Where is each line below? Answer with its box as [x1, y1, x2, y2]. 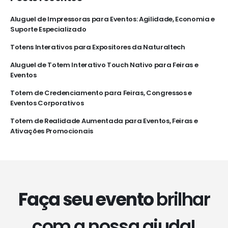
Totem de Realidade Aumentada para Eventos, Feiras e [10, 116, 198, 126]
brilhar [156, 187, 210, 212]
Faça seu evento [18, 187, 157, 212]
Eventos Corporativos [10, 98, 84, 108]
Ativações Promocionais [10, 126, 93, 136]
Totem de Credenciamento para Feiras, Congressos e [10, 88, 192, 98]
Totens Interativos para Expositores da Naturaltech [10, 42, 185, 52]
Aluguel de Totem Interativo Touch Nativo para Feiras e [10, 60, 198, 70]
